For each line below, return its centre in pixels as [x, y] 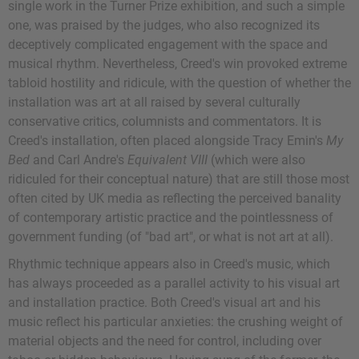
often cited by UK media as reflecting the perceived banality [175, 199]
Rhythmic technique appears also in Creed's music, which [169, 264]
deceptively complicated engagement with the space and [168, 45]
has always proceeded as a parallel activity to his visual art [174, 284]
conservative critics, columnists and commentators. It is [165, 122]
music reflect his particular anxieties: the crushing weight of [175, 322]
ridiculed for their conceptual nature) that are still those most [179, 179]
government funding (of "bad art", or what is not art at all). [171, 237]
